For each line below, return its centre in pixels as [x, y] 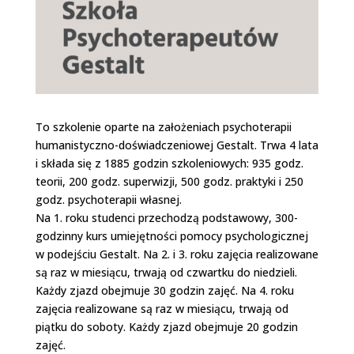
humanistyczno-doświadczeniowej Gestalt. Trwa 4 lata [177, 145]
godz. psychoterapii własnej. [108, 199]
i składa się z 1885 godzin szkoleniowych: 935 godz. [169, 163]
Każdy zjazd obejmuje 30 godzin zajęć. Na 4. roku [164, 290]
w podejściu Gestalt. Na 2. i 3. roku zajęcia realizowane [177, 254]
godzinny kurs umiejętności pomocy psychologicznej [171, 235]
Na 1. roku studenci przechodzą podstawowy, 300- [166, 217]
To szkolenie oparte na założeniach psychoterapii [163, 126]
